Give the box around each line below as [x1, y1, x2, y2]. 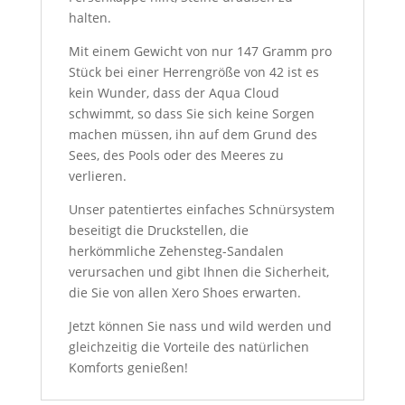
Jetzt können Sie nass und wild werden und [68, 317, 332, 335]
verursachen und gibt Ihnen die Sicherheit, [68, 263, 329, 281]
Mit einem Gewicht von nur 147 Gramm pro [68, 42, 332, 61]
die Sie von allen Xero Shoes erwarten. [68, 284, 301, 302]
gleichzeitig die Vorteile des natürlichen [68, 338, 309, 356]
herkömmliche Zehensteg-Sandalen [68, 242, 284, 260]
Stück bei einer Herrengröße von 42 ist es [68, 63, 319, 81]
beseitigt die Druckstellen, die [68, 221, 249, 240]
